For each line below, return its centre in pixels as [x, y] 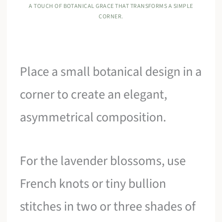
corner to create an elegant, [94, 95]
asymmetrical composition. [93, 117]
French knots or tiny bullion [93, 183]
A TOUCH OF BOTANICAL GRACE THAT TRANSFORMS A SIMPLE [111, 6]
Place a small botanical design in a [111, 72]
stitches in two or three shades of [108, 206]
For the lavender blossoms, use [103, 161]
